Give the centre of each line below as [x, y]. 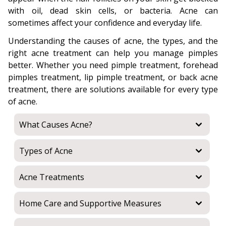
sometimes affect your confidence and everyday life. [105, 23]
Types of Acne [46, 151]
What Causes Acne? [56, 125]
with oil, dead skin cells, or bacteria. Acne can [113, 11]
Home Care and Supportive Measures [90, 203]
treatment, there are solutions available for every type [113, 89]
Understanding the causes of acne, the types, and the [113, 41]
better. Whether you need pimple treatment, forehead [113, 65]
